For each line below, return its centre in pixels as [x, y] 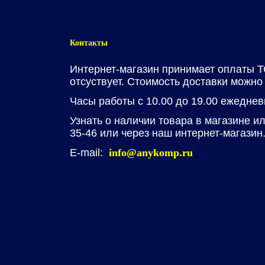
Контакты [89, 43]
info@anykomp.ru [151, 153]
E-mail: [88, 153]
